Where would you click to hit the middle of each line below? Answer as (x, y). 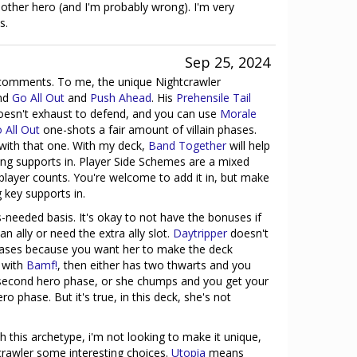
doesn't (248, 233)
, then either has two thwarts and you (154, 265)
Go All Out (38, 98)
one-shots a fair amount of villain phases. (148, 129)
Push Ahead (121, 98)
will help (248, 145)
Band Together (187, 145)
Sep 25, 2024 (228, 62)
